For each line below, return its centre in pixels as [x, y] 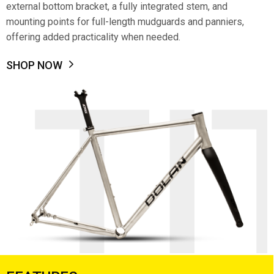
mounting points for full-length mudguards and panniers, [125, 22]
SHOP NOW [34, 65]
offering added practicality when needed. [93, 37]
